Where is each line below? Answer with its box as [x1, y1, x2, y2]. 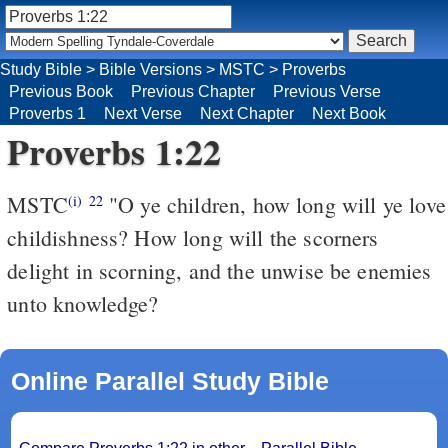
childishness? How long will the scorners [7, 222, 379, 252]
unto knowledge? [7, 288, 159, 318]
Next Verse [104, 104, 182, 122]
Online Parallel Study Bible [10, 366, 329, 395]
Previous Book [9, 82, 113, 100]
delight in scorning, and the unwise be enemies [7, 255, 432, 285]
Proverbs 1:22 [7, 124, 222, 177]
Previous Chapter [131, 82, 255, 100]
